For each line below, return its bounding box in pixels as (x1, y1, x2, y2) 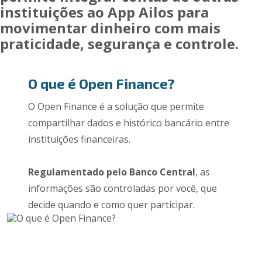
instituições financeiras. (27, 133, 130, 146)
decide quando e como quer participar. (27, 198, 195, 211)
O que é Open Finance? (27, 75, 175, 92)
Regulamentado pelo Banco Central (27, 166, 195, 178)
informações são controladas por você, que (27, 182, 217, 195)
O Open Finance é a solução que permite (27, 100, 204, 113)
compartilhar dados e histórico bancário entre (27, 116, 229, 129)
